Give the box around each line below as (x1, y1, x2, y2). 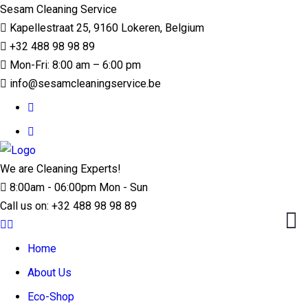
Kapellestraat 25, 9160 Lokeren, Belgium (7, 21, 204, 34)
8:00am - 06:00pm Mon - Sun (7, 181, 148, 194)
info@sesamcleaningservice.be (7, 77, 161, 90)
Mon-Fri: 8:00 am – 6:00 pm (7, 58, 141, 71)
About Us (27, 266, 71, 279)
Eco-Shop (27, 290, 74, 303)
